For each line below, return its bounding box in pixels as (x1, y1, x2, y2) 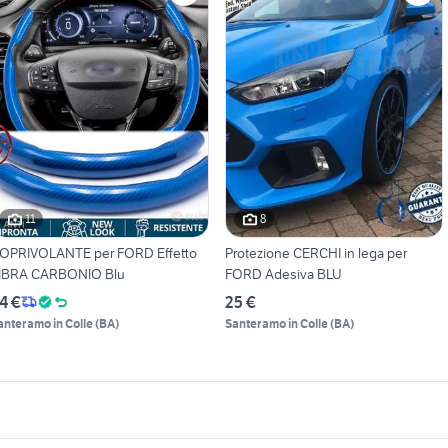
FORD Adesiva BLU (224, 264, 342, 283)
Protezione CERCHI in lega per (224, 243, 407, 262)
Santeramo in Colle (224, 315, 328, 331)
